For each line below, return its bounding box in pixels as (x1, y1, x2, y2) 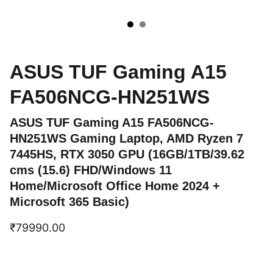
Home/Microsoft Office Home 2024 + (10, 179, 220, 193)
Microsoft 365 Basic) (10, 195, 129, 208)
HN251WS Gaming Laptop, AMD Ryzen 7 (10, 132, 243, 145)
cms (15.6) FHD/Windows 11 (10, 163, 172, 177)
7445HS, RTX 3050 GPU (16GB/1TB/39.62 (10, 147, 244, 161)
